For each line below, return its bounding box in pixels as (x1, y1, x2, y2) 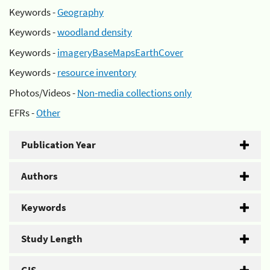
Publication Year (21, 138, 96, 151)
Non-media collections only (77, 86, 192, 99)
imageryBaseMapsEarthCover (57, 45, 183, 59)
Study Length (21, 232, 83, 245)
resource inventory (57, 66, 136, 79)
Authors (21, 169, 58, 183)
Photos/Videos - (9, 86, 77, 99)
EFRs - (9, 106, 36, 119)
